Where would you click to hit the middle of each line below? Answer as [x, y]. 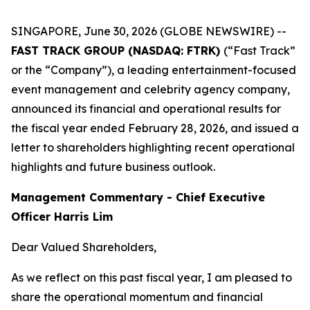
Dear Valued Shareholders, [84, 247]
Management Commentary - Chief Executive [138, 197]
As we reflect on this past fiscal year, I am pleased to [152, 277]
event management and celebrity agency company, [151, 89]
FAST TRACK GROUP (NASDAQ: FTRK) [117, 51]
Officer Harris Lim [62, 217]
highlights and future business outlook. [113, 167]
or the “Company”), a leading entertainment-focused [154, 70]
